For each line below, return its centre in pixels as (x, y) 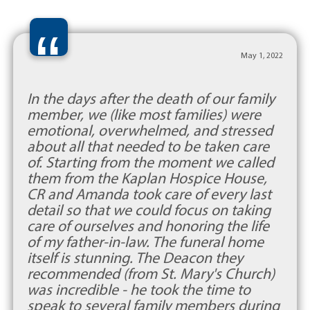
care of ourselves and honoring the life (148, 226)
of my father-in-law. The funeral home (145, 241)
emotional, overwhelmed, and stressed (149, 130)
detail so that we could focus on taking (148, 210)
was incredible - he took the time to (138, 289)
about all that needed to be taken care (148, 146)
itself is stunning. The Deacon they (135, 257)
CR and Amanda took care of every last (149, 194)
